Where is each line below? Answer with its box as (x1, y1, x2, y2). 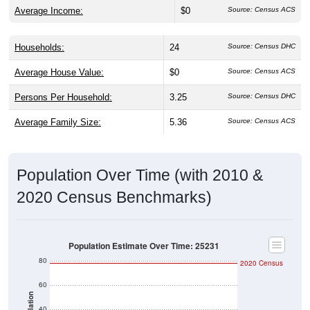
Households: (15, 42, 64, 53)
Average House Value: (15, 66, 104, 77)
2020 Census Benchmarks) (17, 188, 212, 206)
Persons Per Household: (15, 91, 112, 102)
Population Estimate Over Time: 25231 (68, 239, 219, 252)
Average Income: (15, 5, 83, 16)
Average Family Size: (15, 116, 101, 127)
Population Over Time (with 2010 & (17, 165, 263, 184)
